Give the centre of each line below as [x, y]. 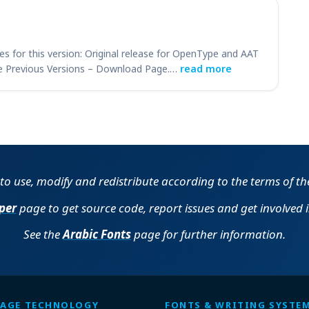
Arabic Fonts [97, 234]
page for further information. [208, 234]
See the [43, 234]
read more [206, 69]
